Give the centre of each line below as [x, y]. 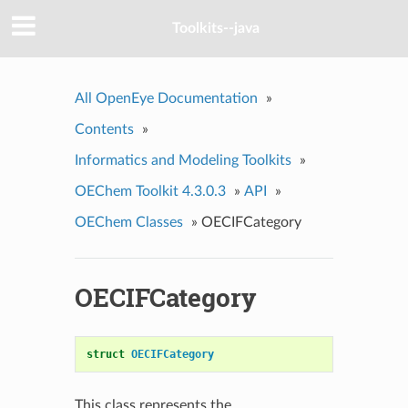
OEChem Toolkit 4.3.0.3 [150, 191]
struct [105, 354]
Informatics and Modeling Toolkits [183, 160]
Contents [104, 129]
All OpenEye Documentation [166, 98]
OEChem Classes [128, 222]
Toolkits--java [216, 29]
